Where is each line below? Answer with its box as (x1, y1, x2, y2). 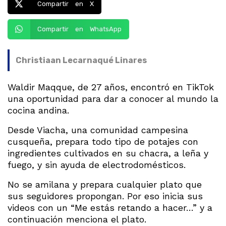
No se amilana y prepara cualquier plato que (8, 179, 202, 190)
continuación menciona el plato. (8, 213, 146, 224)
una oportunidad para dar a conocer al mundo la (8, 93, 218, 104)
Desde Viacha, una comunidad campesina (8, 124, 188, 135)
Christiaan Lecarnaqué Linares (16, 55, 147, 65)
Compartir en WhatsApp (37, 25, 122, 33)
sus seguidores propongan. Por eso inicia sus (8, 190, 203, 201)
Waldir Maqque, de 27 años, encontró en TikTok (8, 81, 214, 92)
